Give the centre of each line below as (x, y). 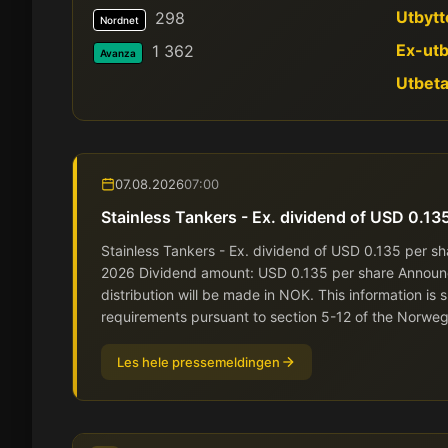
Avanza (118, 52)
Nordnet (119, 19)
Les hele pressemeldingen (198, 362)
